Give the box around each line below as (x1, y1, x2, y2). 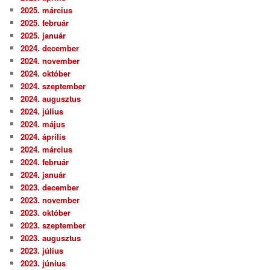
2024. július (20, 105, 64, 118)
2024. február (20, 156, 69, 168)
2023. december (20, 181, 80, 193)
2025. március (20, 4, 73, 16)
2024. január (20, 169, 66, 181)
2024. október (20, 67, 71, 80)
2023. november (20, 194, 80, 206)
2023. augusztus (20, 232, 81, 244)
